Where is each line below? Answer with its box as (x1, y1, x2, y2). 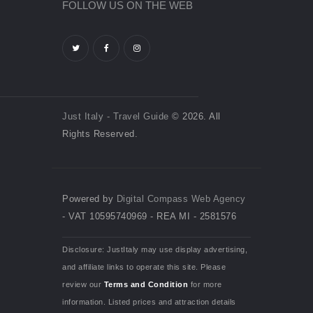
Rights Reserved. (62, 128, 138, 139)
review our (62, 279, 104, 289)
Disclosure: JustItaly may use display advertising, (62, 245, 247, 254)
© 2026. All (168, 110, 221, 122)
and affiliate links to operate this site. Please (62, 262, 226, 271)
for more (188, 279, 222, 289)
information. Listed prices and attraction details (62, 297, 236, 306)
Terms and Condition (103, 279, 188, 289)
